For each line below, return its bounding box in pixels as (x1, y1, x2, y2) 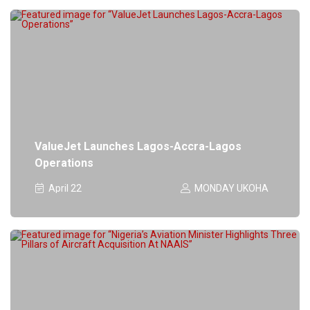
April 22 (48, 182, 82, 194)
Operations (34, 156, 93, 170)
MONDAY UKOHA (194, 182, 269, 194)
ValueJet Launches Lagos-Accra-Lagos (34, 139, 241, 153)
